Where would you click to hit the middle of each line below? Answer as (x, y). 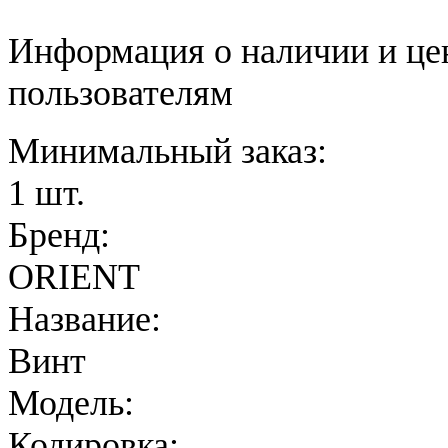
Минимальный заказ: (167, 151)
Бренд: (59, 235)
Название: (84, 319)
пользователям (120, 93)
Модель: (71, 403)
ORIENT (74, 277)
